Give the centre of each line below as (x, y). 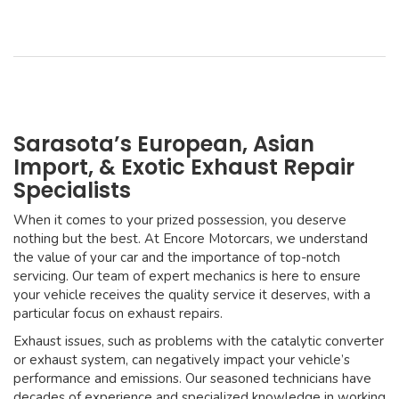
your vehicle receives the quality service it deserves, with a (192, 295)
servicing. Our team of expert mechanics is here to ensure (187, 277)
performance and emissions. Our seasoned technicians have (192, 379)
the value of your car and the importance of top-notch (177, 258)
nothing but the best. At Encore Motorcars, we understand (191, 239)
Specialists (72, 191)
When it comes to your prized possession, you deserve (180, 220)
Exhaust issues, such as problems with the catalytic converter (199, 342)
